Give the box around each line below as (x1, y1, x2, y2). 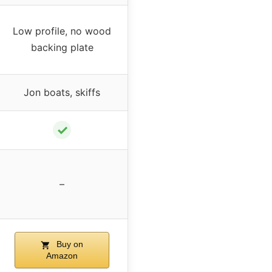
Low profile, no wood (13, 25, 111, 38)
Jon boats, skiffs (24, 86, 100, 99)
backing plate (30, 41, 93, 54)
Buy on (53, 239, 83, 250)
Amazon (46, 251, 78, 261)
